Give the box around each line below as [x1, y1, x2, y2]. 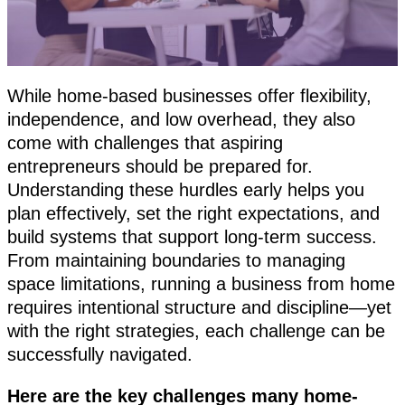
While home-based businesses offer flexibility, [7, 86, 372, 107]
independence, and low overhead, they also [7, 109, 355, 130]
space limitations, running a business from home [7, 274, 395, 295]
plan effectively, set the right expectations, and [7, 203, 380, 224]
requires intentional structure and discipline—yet [7, 297, 391, 318]
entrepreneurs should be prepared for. [7, 156, 313, 177]
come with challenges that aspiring [7, 133, 283, 154]
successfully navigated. [7, 344, 193, 365]
